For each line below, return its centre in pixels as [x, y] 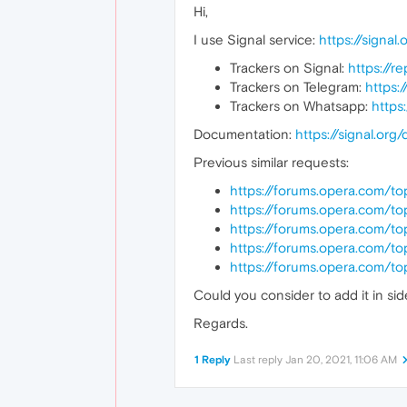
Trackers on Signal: [289, 68]
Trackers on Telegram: [298, 87]
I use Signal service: [256, 40]
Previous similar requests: [271, 162]
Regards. [221, 323]
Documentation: [244, 134]
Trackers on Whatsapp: [301, 106]
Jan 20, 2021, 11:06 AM [341, 360]
